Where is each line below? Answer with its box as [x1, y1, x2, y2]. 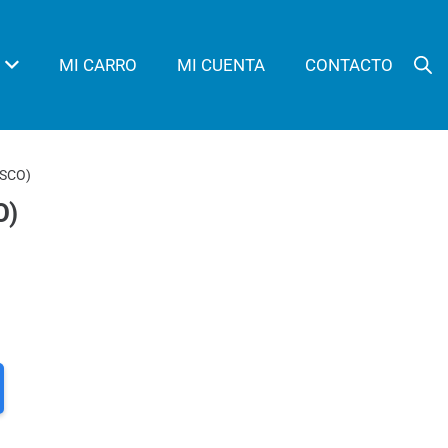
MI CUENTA [177, 55, 266, 75]
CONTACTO [305, 55, 394, 75]
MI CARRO [59, 55, 138, 75]
